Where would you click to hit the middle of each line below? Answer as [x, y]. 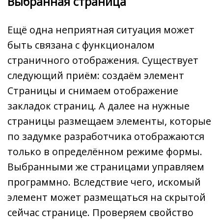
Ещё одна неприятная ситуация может [101, 30]
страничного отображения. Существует [103, 60]
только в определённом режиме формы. [105, 152]
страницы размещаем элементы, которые [109, 121]
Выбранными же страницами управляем [106, 167]
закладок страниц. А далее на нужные [98, 106]
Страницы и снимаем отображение [93, 91]
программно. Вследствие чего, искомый [104, 182]
